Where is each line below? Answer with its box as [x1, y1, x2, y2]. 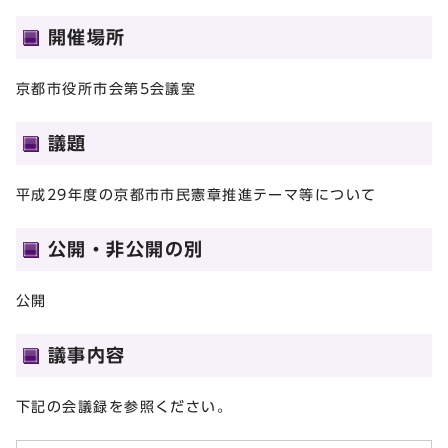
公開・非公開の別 [48, 239, 204, 258]
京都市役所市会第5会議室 [16, 80, 197, 96]
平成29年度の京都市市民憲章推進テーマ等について [16, 186, 377, 202]
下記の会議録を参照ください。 [16, 398, 233, 414]
